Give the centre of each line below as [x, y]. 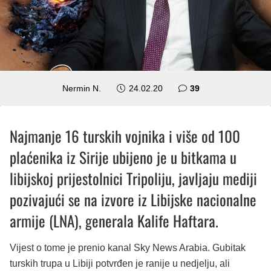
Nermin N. [81, 88]
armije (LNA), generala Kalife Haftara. [114, 220]
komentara [221, 87]
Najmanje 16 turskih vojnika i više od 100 [125, 135]
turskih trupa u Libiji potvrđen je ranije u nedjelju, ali [120, 263]
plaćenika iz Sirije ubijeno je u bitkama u [123, 157]
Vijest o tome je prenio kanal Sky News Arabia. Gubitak [128, 247]
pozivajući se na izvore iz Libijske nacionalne [133, 199]
